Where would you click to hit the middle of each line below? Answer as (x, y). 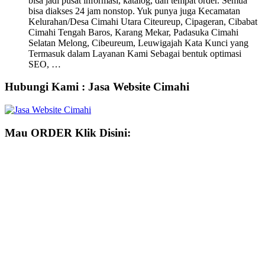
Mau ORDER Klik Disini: (68, 132)
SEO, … (45, 64)
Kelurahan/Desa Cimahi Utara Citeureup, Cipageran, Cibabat (143, 21)
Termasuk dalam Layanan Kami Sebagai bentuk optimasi (135, 53)
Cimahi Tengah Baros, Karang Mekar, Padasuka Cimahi (133, 32)
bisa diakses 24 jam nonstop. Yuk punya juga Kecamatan (134, 11)
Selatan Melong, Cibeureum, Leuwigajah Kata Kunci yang (138, 43)
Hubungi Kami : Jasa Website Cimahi (97, 87)
